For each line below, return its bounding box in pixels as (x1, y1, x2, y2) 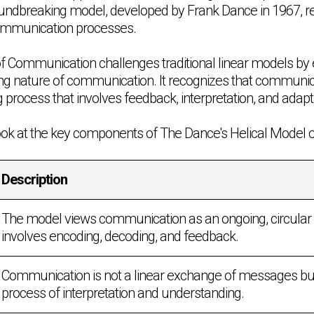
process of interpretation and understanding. (1, 284, 244, 301)
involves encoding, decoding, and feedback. (1, 227, 238, 245)
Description (1, 170, 67, 188)
